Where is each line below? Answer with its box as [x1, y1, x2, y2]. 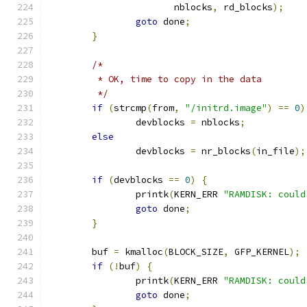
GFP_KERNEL [229, 246, 289, 258]
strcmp [114, 102, 147, 114]
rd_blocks [218, 1, 273, 13]
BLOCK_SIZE [169, 246, 223, 258]
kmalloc [119, 246, 163, 258]
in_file [256, 145, 295, 157]
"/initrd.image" [185, 102, 267, 114]
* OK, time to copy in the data [92, 73, 262, 85]
